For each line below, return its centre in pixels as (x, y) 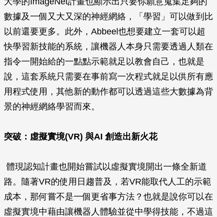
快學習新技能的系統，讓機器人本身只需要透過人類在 (108, 46)
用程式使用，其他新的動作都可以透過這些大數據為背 (108, 91)
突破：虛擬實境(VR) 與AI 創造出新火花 (81, 136)
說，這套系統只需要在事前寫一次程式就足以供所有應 (108, 76)
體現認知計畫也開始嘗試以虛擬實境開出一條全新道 (105, 166)
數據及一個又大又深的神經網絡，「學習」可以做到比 (108, 16)
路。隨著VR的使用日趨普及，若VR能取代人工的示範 (108, 181)
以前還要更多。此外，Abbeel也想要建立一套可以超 (105, 31)
